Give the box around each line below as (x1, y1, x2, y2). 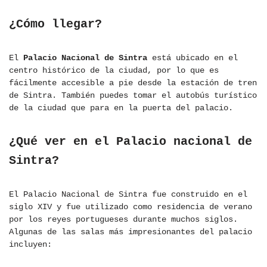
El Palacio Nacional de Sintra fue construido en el (9, 190, 247, 200)
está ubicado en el (147, 53, 238, 63)
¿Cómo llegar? (9, 17, 102, 32)
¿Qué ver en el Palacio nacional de (9, 135, 252, 149)
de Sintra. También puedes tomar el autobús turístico (9, 91, 257, 101)
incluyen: (9, 240, 52, 250)
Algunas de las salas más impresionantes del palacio (9, 227, 252, 237)
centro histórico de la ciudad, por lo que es (9, 66, 219, 76)
